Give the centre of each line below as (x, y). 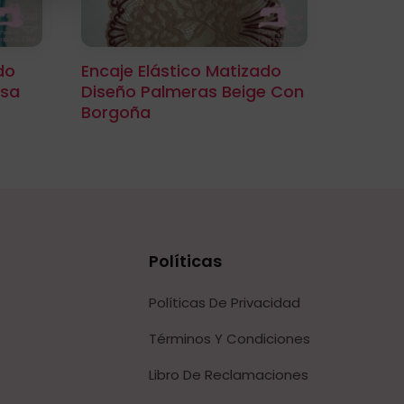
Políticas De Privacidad (224, 303)
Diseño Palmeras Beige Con (193, 91)
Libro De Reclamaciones (228, 375)
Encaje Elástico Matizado (182, 70)
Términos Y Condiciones (229, 339)
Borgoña (116, 112)
